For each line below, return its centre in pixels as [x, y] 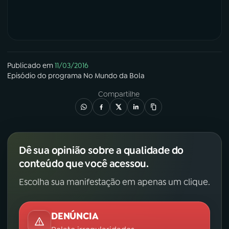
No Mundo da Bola [114, 75]
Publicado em [30, 65]
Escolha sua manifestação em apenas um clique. [114, 182]
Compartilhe [119, 94]
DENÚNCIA [75, 216]
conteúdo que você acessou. [84, 163]
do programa [60, 75]
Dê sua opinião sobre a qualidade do [101, 150]
